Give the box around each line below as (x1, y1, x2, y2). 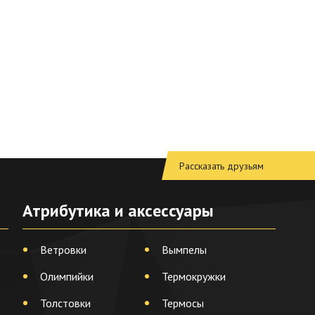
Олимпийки (39, 269, 94, 283)
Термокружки (161, 269, 226, 283)
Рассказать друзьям (179, 160, 264, 172)
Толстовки (39, 296, 91, 310)
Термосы (161, 296, 204, 310)
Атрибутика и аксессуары (22, 200, 214, 221)
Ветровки (39, 243, 86, 257)
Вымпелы (161, 243, 207, 257)
